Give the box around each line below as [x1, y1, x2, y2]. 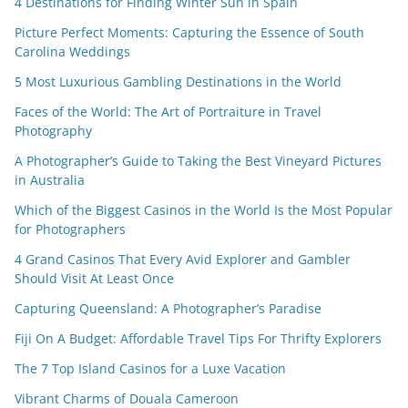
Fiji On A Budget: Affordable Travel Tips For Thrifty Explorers [15, 330, 382, 348]
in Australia [15, 171, 85, 189]
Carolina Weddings [15, 43, 130, 61]
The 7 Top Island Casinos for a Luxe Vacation [15, 360, 286, 378]
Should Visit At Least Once [15, 270, 174, 288]
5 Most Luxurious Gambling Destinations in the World [15, 73, 342, 91]
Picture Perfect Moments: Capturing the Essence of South [15, 24, 364, 42]
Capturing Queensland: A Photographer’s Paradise [15, 300, 321, 318]
